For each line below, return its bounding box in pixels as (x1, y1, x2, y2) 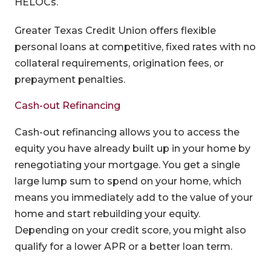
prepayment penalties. (14, 73, 125, 85)
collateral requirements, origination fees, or (14, 57, 224, 69)
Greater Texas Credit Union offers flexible (14, 24, 216, 36)
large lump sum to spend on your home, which (14, 175, 241, 187)
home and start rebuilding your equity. (14, 207, 200, 220)
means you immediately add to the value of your (14, 191, 253, 203)
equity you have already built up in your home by (14, 142, 250, 154)
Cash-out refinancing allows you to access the (14, 126, 240, 138)
